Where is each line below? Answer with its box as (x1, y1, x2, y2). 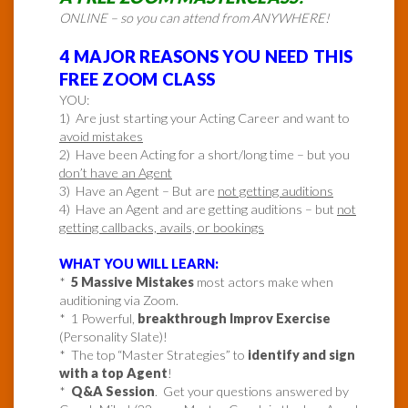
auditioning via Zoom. (59, 292, 178, 309)
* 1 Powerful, (59, 311, 138, 327)
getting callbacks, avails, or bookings (59, 219, 264, 236)
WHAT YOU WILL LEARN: (59, 256, 219, 272)
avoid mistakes (59, 128, 143, 145)
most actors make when (194, 274, 333, 291)
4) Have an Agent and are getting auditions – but (59, 201, 337, 218)
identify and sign (248, 347, 355, 363)
